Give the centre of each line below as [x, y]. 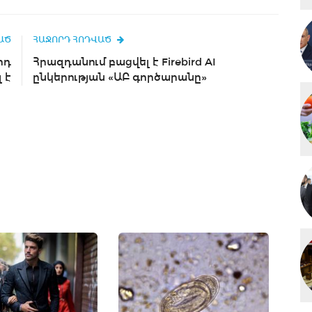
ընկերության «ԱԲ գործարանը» [120, 77]
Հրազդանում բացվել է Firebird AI [124, 62]
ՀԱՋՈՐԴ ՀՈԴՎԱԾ [72, 40]
